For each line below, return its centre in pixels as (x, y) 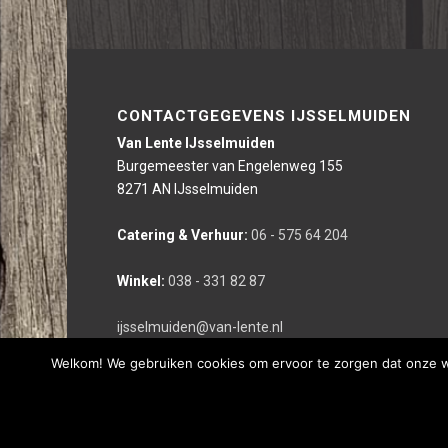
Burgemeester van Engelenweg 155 (230, 166)
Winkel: (141, 281)
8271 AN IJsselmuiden (188, 189)
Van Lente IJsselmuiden (196, 143)
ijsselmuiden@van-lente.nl (200, 327)
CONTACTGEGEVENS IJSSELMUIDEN (264, 116)
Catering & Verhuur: (183, 235)
